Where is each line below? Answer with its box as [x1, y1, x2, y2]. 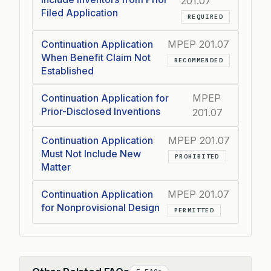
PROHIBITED [174, 152, 220, 160]
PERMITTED [174, 206, 215, 214]
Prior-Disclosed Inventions [41, 105, 160, 117]
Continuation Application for [41, 92, 169, 104]
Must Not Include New [41, 148, 141, 160]
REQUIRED [187, 13, 223, 21]
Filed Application [41, 7, 118, 19]
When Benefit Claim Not [41, 51, 151, 64]
